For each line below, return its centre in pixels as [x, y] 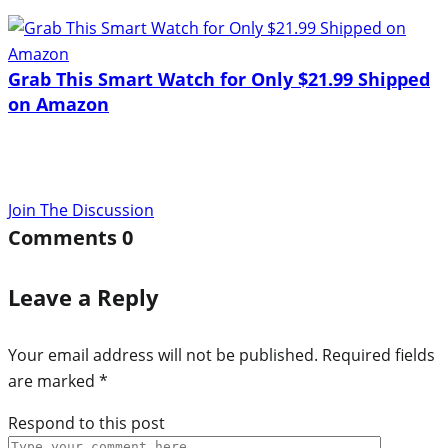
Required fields [378, 354]
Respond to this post [86, 422]
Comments [65, 237]
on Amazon [58, 103]
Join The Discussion [81, 209]
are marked [53, 380]
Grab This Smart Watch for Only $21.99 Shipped [219, 78]
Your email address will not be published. [163, 354]
